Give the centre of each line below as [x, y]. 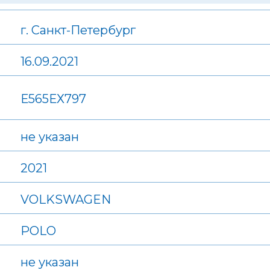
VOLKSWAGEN [66, 200]
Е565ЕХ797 [53, 99]
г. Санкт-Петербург [78, 30]
